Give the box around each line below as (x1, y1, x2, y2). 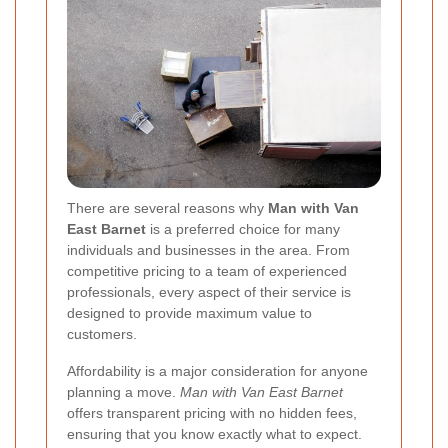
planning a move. (67, 383, 180, 400)
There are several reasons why (67, 199, 268, 216)
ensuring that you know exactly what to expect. (67, 425, 362, 442)
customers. (67, 325, 137, 342)
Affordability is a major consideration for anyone (67, 362, 368, 379)
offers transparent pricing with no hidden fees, (67, 404, 357, 421)
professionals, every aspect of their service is (67, 283, 351, 300)
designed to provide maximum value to (67, 304, 312, 321)
